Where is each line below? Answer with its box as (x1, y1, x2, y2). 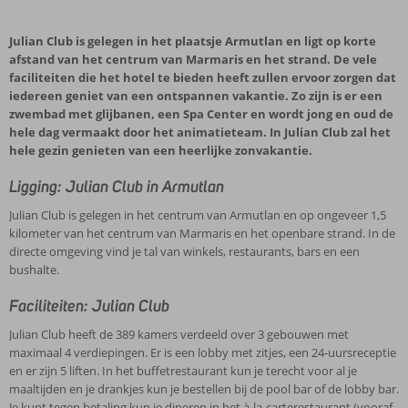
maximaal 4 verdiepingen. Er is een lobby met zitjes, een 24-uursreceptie (9, 344, 396, 361)
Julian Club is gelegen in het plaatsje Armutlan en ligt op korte (9, 33, 376, 49)
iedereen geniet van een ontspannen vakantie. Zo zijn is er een (9, 87, 382, 104)
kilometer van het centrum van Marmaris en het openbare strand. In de (9, 225, 395, 241)
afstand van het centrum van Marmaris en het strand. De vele (9, 51, 377, 67)
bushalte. (9, 261, 59, 278)
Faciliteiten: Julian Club (9, 296, 169, 316)
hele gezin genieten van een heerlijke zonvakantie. (9, 142, 312, 158)
